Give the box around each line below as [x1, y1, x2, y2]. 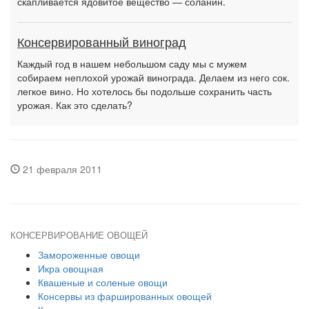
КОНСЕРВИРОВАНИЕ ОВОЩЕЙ [10, 231, 148, 241]
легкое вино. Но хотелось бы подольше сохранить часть [17, 84, 272, 98]
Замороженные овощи [38, 248, 140, 261]
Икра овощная [38, 261, 103, 275]
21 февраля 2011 [20, 162, 102, 176]
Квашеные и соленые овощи [38, 275, 168, 289]
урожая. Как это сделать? [17, 98, 132, 112]
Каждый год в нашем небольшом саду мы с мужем [17, 57, 247, 70]
